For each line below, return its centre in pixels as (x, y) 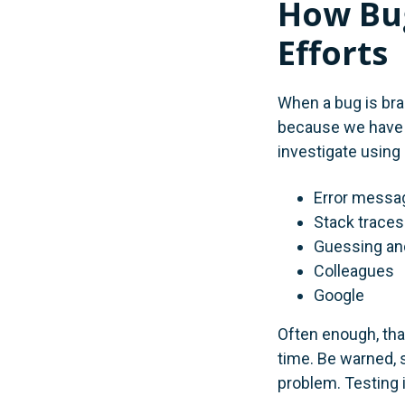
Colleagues (354, 270)
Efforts (333, 52)
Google (339, 295)
